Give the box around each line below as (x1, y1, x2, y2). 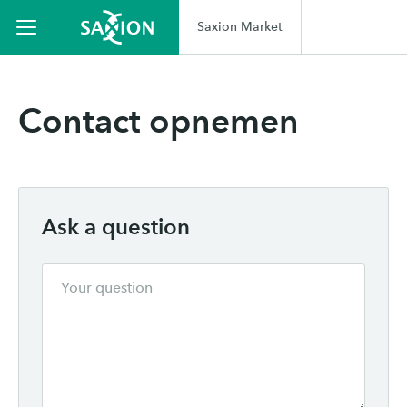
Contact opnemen (18, 101, 299, 141)
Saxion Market (197, 19, 283, 35)
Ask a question (42, 213, 190, 240)
